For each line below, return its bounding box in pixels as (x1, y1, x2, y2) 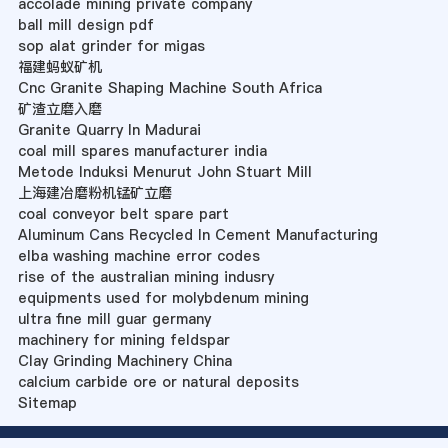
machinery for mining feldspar (17, 330, 230, 351)
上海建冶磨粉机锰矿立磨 (17, 183, 172, 204)
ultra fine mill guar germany (17, 309, 211, 330)
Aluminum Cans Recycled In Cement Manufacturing (17, 225, 378, 246)
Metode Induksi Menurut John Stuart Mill (17, 162, 312, 183)
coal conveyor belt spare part (17, 204, 229, 225)
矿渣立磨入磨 (17, 99, 102, 120)
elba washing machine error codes (17, 246, 260, 267)
